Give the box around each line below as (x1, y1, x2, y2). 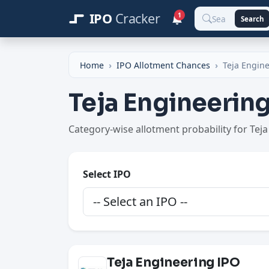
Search (240, 14, 264, 23)
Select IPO (83, 168, 131, 181)
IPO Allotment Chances (116, 59, 211, 71)
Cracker (115, 10, 160, 27)
